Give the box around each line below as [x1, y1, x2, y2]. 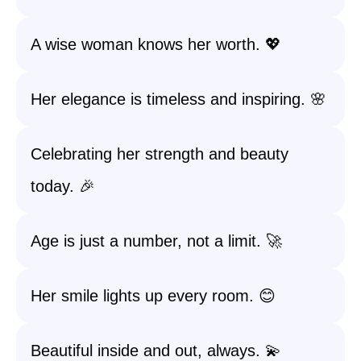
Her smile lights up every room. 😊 [31, 287, 276, 305]
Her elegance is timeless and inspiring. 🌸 [31, 90, 326, 108]
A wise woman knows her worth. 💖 [31, 35, 281, 53]
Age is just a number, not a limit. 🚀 [31, 232, 282, 250]
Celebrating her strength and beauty [31, 145, 288, 163]
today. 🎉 [31, 177, 95, 195]
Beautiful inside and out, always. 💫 [31, 342, 281, 359]
